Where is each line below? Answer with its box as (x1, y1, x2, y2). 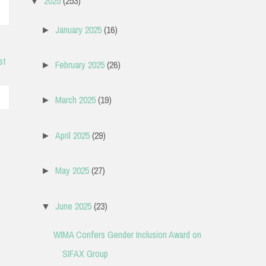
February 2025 (55, 58, 104, 71)
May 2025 (55, 164, 89, 178)
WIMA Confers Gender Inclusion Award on (53, 227, 201, 241)
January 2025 (55, 23, 102, 36)
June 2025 (55, 199, 91, 213)
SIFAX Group (62, 246, 108, 260)
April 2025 (55, 128, 90, 142)
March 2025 (55, 93, 96, 107)
